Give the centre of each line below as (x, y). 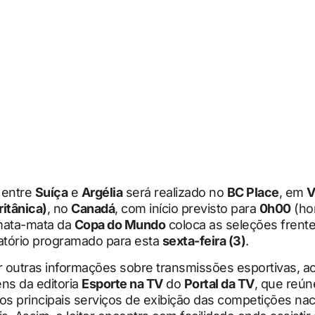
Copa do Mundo (120, 225)
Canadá (93, 209)
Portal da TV (219, 283)
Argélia (102, 193)
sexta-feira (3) (204, 241)
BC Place (253, 193)
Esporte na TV (122, 283)
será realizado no (175, 193)
